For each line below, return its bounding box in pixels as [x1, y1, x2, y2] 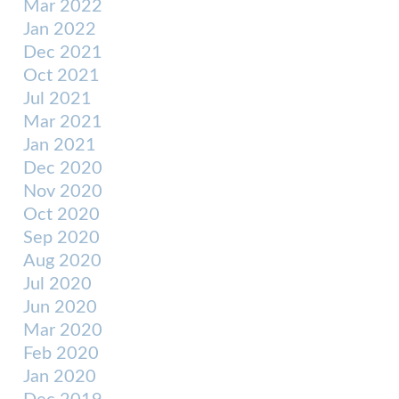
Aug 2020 [23, 252, 102, 270]
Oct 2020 [23, 206, 100, 224]
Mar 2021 [23, 113, 102, 131]
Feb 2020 [23, 345, 99, 362]
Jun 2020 [23, 298, 97, 316]
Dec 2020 [23, 159, 102, 177]
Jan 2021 [23, 136, 96, 154]
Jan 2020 [23, 368, 96, 386]
